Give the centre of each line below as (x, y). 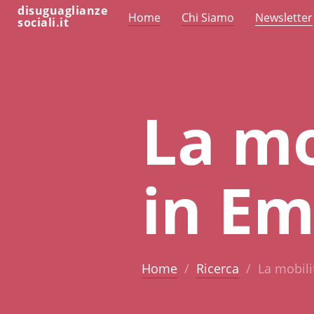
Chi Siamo (208, 18)
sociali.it (43, 22)
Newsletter (284, 18)
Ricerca (217, 268)
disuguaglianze (62, 11)
